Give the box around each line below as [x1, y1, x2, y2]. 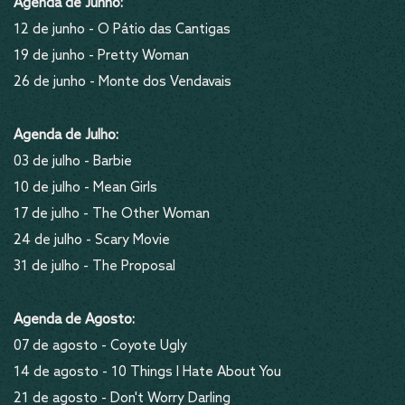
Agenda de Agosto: [14, 312, 135, 328]
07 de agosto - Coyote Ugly [14, 338, 187, 354]
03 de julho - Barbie [14, 154, 132, 170]
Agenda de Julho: [14, 127, 118, 144]
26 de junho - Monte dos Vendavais [14, 74, 231, 90]
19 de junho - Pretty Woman [14, 48, 189, 64]
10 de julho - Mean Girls [14, 180, 157, 196]
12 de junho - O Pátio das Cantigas [14, 22, 231, 38]
